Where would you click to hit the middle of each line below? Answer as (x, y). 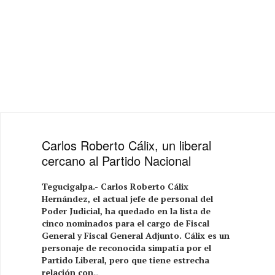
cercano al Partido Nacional (117, 160)
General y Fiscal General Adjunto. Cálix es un (136, 235)
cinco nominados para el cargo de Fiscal (126, 223)
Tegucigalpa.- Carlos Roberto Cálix (115, 186)
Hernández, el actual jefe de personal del (128, 198)
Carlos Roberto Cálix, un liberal (127, 145)
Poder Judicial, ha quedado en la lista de (126, 211)
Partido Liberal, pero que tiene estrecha (126, 260)
